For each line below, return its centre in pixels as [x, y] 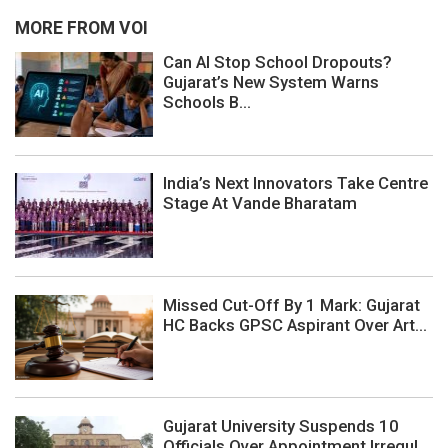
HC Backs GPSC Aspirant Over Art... [295, 324]
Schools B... [207, 102]
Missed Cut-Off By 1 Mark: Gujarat [291, 304]
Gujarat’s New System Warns [271, 82]
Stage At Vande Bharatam [260, 203]
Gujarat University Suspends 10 [281, 425]
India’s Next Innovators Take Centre [295, 183]
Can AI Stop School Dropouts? [277, 62]
